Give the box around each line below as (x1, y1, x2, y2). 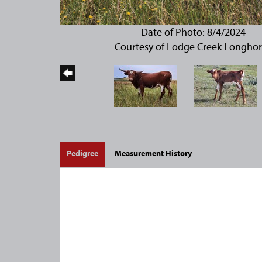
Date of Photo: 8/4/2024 (141, 25, 246, 39)
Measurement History (115, 147, 192, 158)
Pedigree (67, 147, 98, 158)
